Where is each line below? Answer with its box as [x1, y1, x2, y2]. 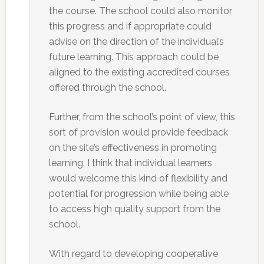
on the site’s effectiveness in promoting [48, 142, 217, 153]
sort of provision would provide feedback [48, 127, 228, 138]
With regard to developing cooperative [48, 248, 218, 259]
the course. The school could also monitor [48, 5, 232, 16]
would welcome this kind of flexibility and [48, 173, 227, 184]
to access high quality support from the [48, 203, 220, 214]
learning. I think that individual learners [48, 157, 212, 169]
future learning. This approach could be [48, 51, 219, 62]
